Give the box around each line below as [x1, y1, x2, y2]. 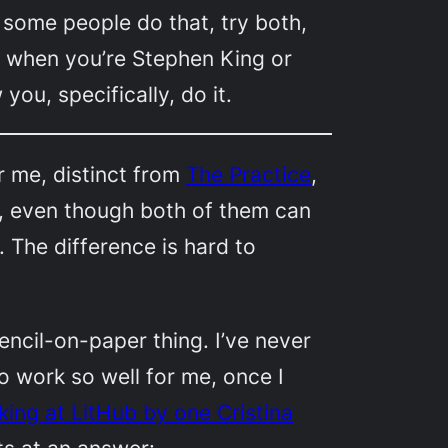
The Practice [186, 161, 312, 188]
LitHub [71, 398, 138, 425]
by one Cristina [137, 398, 294, 425]
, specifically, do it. [46, 80, 233, 107]
